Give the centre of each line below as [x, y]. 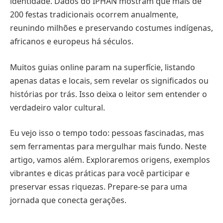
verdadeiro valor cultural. [57, 107]
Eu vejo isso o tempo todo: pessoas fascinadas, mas [107, 133]
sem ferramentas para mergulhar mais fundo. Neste [108, 147]
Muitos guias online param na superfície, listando [103, 67]
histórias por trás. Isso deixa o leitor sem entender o [109, 94]
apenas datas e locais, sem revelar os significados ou [109, 80]
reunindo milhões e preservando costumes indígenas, [111, 28]
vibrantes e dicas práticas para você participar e [100, 173]
